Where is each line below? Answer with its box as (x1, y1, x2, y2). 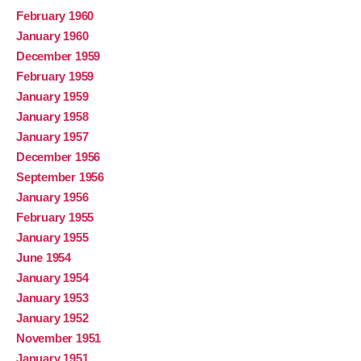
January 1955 (16, 230, 89, 245)
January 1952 (16, 311, 89, 326)
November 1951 (16, 331, 102, 346)
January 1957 (16, 130, 89, 144)
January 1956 (16, 190, 89, 205)
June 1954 (16, 251, 71, 265)
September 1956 (16, 170, 104, 185)
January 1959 (16, 89, 89, 104)
